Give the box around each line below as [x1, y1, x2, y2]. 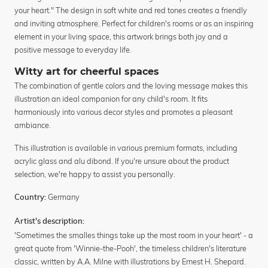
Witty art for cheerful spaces [14, 66, 159, 78]
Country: [14, 194, 46, 202]
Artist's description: [14, 218, 84, 226]
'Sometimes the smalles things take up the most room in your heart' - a [14, 230, 253, 240]
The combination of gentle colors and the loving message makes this [14, 81, 248, 91]
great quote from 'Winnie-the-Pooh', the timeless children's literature [14, 243, 246, 254]
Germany [46, 192, 80, 202]
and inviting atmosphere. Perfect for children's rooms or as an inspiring [14, 19, 254, 29]
